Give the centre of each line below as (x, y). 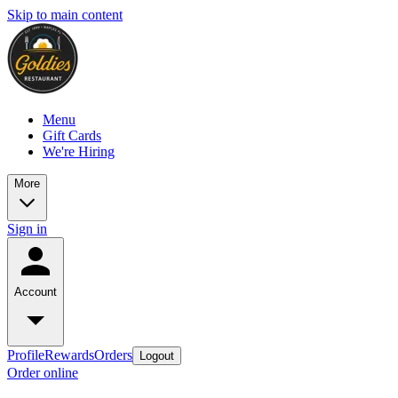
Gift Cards (72, 135)
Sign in (27, 229)
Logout (157, 356)
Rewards (69, 355)
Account (36, 292)
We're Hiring (79, 151)
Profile (26, 355)
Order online (43, 373)
